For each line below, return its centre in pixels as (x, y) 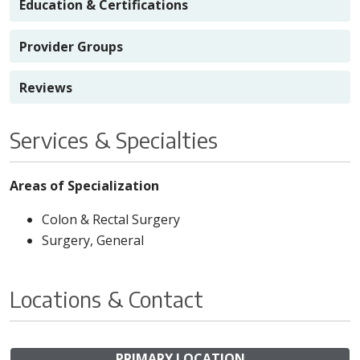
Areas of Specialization (84, 185)
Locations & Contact (106, 299)
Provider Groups (71, 46)
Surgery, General (93, 240)
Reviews (46, 87)
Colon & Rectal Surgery (111, 219)
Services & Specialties (114, 139)
